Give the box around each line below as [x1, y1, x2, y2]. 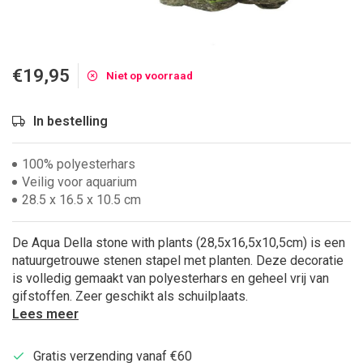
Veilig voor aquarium [22, 174, 137, 190]
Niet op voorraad [106, 69, 193, 82]
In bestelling [33, 113, 108, 129]
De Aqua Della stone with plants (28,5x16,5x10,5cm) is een [12, 235, 345, 250]
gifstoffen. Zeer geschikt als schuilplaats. [12, 288, 248, 304]
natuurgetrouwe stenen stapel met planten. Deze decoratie [12, 253, 344, 268]
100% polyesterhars [22, 156, 135, 172]
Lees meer [12, 306, 79, 322]
